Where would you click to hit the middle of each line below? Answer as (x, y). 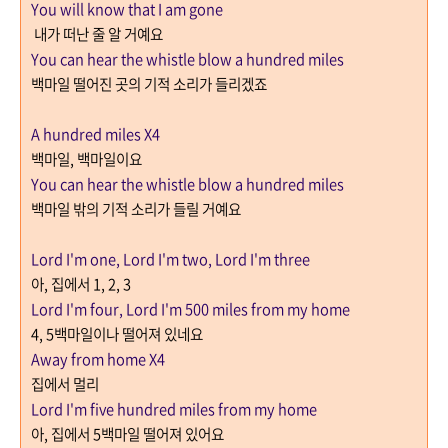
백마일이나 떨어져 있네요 (128, 334)
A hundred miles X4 (95, 134)
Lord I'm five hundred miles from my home (174, 409)
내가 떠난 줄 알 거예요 (97, 34)
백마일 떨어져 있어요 (162, 434)
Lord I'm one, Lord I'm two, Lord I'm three (170, 259)
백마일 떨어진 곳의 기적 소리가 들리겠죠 (149, 84)
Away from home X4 (98, 359)
